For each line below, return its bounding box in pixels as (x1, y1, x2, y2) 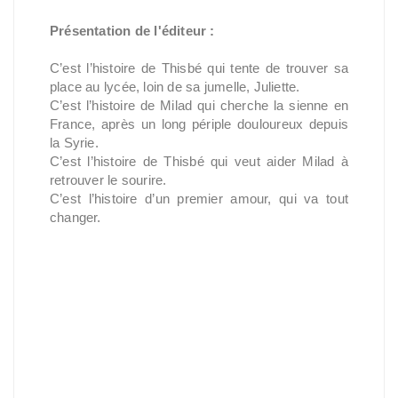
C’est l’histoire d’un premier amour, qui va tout (50, 191, 348, 206)
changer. (50, 210, 101, 225)
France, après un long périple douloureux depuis (50, 116, 348, 131)
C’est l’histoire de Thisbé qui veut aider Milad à (50, 154, 348, 169)
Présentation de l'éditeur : (50, 23, 215, 38)
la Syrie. (50, 135, 99, 150)
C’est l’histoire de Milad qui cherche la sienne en (50, 98, 348, 113)
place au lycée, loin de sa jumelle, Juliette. (50, 79, 300, 94)
